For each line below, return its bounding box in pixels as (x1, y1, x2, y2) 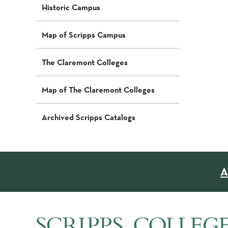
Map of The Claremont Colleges (42, 84, 155, 95)
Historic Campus (42, 2, 100, 12)
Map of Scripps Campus (42, 30, 126, 40)
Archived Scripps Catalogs (42, 112, 135, 122)
